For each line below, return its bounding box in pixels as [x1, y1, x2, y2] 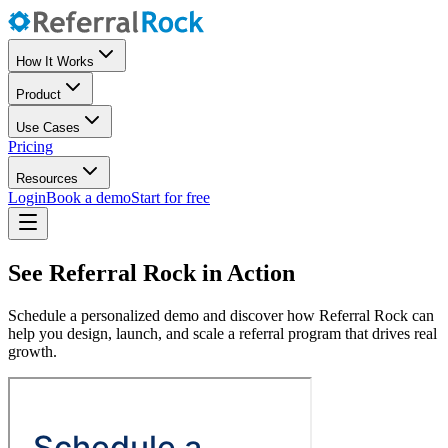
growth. [8, 342, 57, 360]
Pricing [8, 138, 53, 155]
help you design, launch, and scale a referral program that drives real [8, 324, 437, 342]
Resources [16, 171, 78, 186]
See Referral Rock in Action [8, 259, 295, 286]
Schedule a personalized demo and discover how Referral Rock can [8, 306, 434, 324]
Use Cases [16, 120, 80, 135]
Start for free [131, 189, 210, 206]
